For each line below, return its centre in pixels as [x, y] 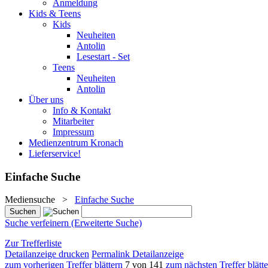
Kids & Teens [55, 13]
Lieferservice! [55, 153]
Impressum [73, 132]
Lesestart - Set [103, 57]
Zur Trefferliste [33, 243]
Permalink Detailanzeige [138, 254]
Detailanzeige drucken [47, 254]
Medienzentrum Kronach [76, 143]
